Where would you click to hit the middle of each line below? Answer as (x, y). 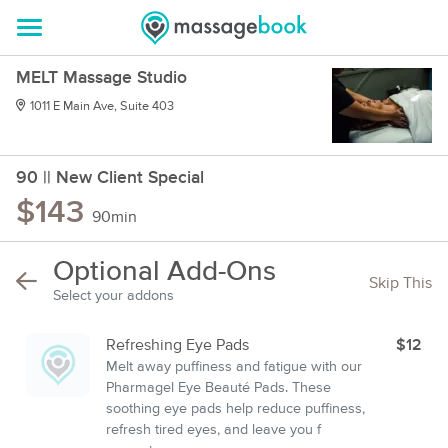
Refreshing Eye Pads (177, 345)
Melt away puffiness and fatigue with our (234, 367)
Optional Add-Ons (164, 272)
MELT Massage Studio (101, 78)
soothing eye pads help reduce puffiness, (235, 409)
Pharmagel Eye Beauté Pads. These (218, 388)
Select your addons (113, 296)
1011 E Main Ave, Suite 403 (102, 106)
